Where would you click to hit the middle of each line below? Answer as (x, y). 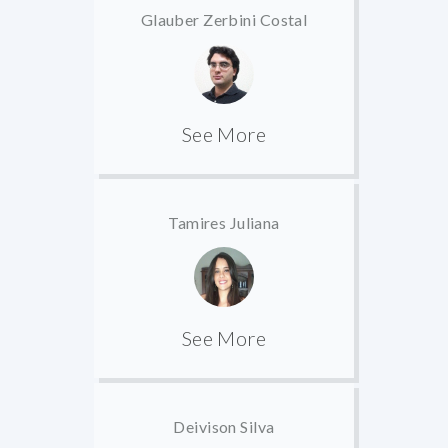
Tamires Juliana (224, 223)
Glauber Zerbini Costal (224, 19)
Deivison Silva (224, 427)
